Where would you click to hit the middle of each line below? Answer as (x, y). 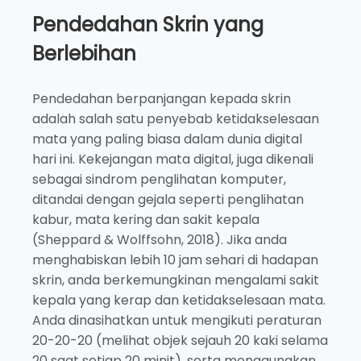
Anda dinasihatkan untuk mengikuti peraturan (177, 321)
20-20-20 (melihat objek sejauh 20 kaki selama (180, 341)
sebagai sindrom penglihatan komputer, (159, 180)
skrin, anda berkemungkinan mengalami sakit (176, 280)
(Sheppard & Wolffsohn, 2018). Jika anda (160, 240)
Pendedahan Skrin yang (148, 25)
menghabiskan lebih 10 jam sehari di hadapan (175, 260)
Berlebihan (84, 54)
